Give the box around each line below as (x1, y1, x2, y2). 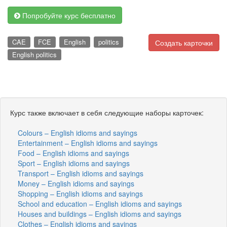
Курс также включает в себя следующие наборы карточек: (10, 107, 204, 118)
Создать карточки (155, 37, 213, 48)
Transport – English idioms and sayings (18, 168, 143, 178)
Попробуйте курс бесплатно (20, 10, 116, 20)
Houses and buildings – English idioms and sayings (18, 208, 181, 219)
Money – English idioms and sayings (18, 178, 134, 188)
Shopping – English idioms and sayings (18, 188, 143, 199)
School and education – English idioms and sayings (18, 198, 182, 209)
